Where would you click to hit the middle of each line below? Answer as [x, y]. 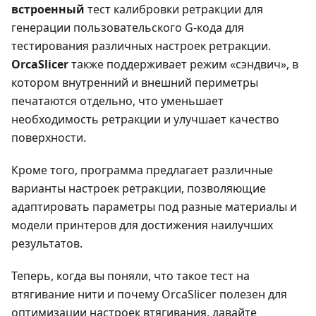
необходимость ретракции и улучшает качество [145, 119]
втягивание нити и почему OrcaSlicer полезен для [149, 294]
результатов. [47, 243]
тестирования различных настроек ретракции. [141, 45]
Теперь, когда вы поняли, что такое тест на [130, 275]
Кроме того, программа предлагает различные [142, 170]
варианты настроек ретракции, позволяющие [139, 188]
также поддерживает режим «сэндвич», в [183, 64]
